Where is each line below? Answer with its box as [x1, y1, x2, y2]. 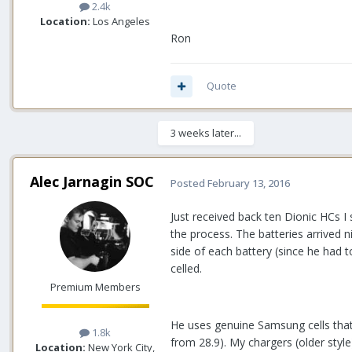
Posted [170, 175, 207, 190]
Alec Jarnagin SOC [30, 172, 154, 192]
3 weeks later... [170, 126, 241, 141]
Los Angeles [90, 14, 150, 29]
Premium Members [49, 280, 141, 295]
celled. [170, 261, 202, 277]
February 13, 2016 [207, 175, 290, 190]
